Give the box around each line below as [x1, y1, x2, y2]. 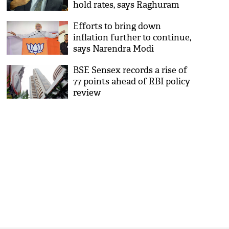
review [73, 87, 101, 98]
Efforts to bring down [73, 21, 162, 32]
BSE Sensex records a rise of [73, 65, 188, 76]
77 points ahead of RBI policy [73, 76, 191, 87]
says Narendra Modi [73, 43, 154, 54]
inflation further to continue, [73, 32, 192, 43]
